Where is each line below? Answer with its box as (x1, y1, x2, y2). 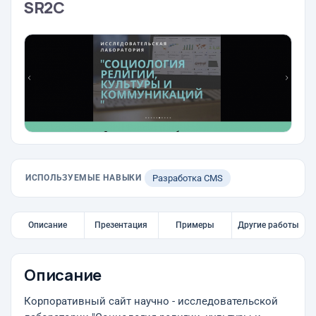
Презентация (95, 220, 148, 230)
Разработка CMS (152, 173, 223, 183)
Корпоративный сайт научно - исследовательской (24, 296, 278, 308)
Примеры (175, 220, 214, 230)
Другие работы (237, 220, 299, 230)
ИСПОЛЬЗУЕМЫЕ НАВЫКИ (25, 173, 142, 183)
